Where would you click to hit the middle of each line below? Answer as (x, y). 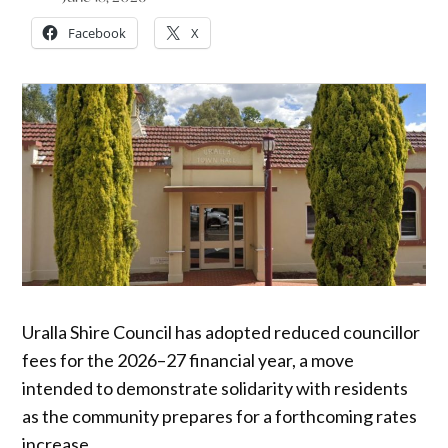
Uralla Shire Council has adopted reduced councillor (221, 331)
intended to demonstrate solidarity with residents (215, 387)
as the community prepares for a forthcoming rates (220, 415)
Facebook (97, 32)
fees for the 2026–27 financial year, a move (188, 359)
